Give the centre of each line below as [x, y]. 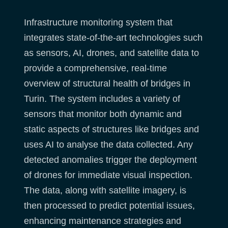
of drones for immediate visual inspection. [108, 175]
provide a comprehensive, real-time [95, 68]
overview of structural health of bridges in [107, 83]
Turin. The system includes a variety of [102, 98]
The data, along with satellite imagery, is [105, 190]
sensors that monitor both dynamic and [103, 114]
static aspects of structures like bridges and [111, 129]
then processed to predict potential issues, [109, 205]
